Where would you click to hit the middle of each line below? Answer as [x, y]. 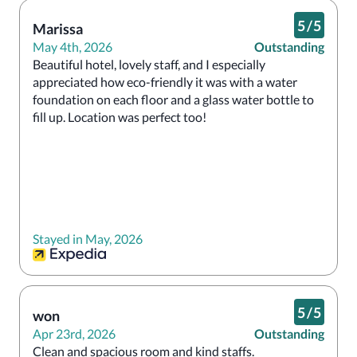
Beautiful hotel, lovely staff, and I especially [149, 64]
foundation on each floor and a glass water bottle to [173, 99]
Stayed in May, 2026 [88, 239]
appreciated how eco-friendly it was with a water [165, 82]
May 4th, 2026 [73, 47]
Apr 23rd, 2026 [74, 333]
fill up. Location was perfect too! [120, 117]
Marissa [58, 29]
